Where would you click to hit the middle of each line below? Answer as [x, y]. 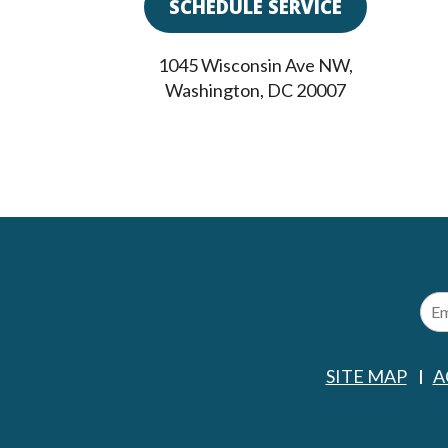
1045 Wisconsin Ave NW [253, 65]
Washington [212, 90]
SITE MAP [366, 376]
